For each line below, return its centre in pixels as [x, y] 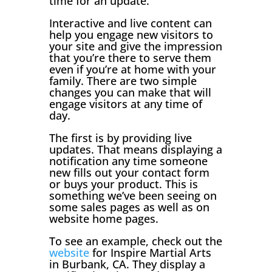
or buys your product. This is [123, 184]
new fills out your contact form [129, 172]
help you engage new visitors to [131, 34]
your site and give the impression [135, 46]
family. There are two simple [123, 80]
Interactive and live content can [130, 23]
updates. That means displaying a [135, 149]
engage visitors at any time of [125, 104]
